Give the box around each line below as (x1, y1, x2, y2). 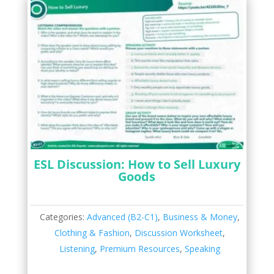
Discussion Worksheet (135, 226, 223, 239)
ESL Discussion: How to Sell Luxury (33, 155, 240, 172)
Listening (59, 242, 95, 254)
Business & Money (163, 210, 238, 223)
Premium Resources (100, 242, 180, 254)
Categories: (40, 210, 87, 223)
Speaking (185, 242, 221, 254)
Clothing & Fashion (54, 226, 130, 239)
